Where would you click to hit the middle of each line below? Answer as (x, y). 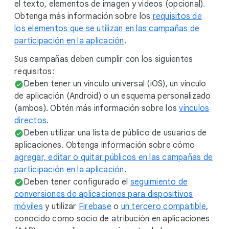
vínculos (194, 108)
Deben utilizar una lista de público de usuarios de (115, 133)
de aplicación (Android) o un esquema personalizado (113, 96)
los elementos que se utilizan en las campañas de (107, 29)
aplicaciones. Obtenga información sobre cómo (105, 145)
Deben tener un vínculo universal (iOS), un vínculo (115, 84)
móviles (29, 207)
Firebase (95, 207)
